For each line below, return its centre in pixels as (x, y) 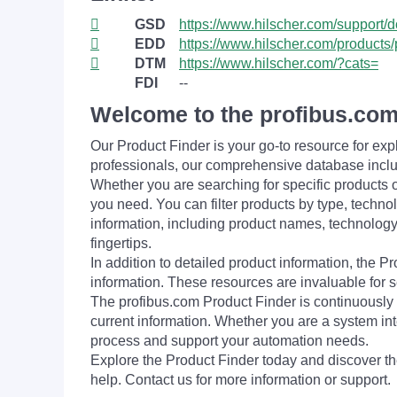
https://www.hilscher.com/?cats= (279, 63)
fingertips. (121, 243)
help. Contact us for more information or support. (241, 380)
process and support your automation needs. (230, 341)
